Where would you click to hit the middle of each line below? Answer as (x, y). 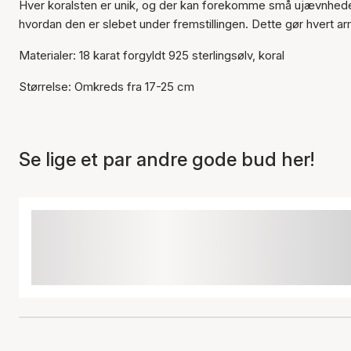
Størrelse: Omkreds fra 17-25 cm (107, 87)
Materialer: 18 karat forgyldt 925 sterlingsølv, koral (152, 55)
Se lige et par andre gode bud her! (166, 159)
